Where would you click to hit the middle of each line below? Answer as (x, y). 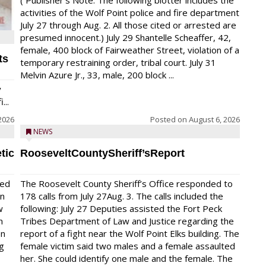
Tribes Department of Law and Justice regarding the (127, 221)
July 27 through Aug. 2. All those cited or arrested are (128, 25)
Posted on (170, 119)
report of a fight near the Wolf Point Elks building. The (130, 233)
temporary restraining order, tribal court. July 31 (118, 62)
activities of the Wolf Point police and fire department (130, 12)
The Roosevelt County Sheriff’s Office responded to (126, 183)
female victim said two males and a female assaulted (128, 246)
